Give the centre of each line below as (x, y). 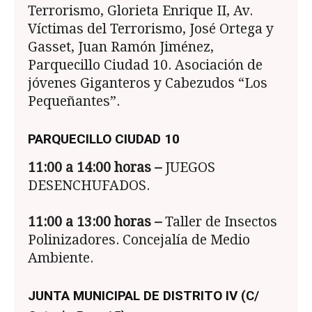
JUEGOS (188, 168)
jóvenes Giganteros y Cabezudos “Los (148, 84)
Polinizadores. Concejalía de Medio (139, 240)
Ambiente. (61, 258)
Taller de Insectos (219, 222)
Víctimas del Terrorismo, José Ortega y (151, 29)
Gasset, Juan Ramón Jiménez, (121, 47)
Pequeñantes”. (74, 102)
